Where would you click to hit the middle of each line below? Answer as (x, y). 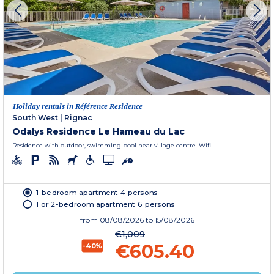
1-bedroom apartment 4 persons (97, 192)
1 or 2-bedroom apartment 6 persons (106, 203)
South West (35, 117)
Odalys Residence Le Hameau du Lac (98, 131)
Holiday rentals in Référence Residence (78, 106)
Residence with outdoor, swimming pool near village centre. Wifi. (112, 145)
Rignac (78, 117)
